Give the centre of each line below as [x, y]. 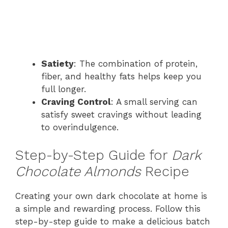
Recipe [165, 171]
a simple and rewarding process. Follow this [108, 208]
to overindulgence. [80, 127]
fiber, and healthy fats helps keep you [121, 76]
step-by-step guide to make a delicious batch [113, 221]
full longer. [64, 89]
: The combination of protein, [136, 64]
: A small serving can [154, 102]
